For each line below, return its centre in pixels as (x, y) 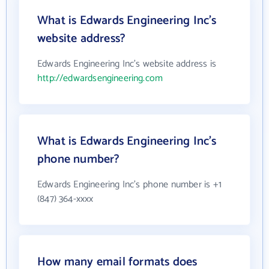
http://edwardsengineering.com (100, 79)
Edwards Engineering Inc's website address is (127, 64)
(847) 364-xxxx (65, 199)
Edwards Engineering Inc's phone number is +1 (129, 185)
